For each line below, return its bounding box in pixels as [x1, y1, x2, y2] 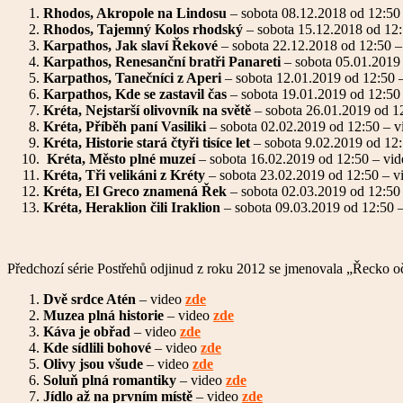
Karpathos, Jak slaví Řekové [43, 37, 221, 53]
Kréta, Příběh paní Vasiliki [43, 118, 210, 134]
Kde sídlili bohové [43, 339, 151, 355]
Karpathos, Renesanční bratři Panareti [43, 53, 284, 69]
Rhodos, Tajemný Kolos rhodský [43, 21, 243, 37]
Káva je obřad [43, 323, 130, 339]
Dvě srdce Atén [43, 291, 136, 307]
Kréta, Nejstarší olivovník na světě [43, 102, 255, 118]
